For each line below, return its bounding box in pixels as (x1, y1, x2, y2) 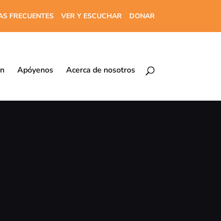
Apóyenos (17, 65, 53, 75)
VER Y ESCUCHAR (61, 11, 122, 21)
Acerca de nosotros (66, 65, 135, 75)
